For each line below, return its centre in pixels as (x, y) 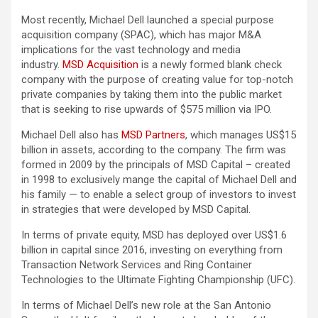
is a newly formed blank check (210, 65)
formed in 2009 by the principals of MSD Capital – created (156, 165)
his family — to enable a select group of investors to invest (159, 195)
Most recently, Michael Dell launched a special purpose (148, 20)
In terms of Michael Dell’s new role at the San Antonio (146, 306)
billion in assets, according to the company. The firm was (154, 150)
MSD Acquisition (100, 65)
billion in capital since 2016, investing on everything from (152, 250)
